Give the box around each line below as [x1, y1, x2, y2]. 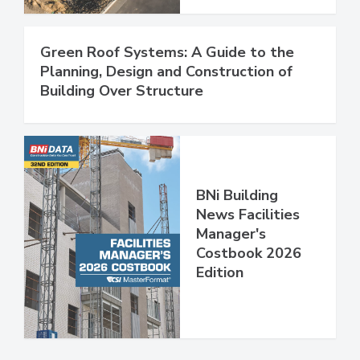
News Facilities [196, 204, 300, 224]
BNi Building [196, 185, 278, 205]
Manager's [196, 223, 266, 243]
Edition [196, 262, 243, 282]
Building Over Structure [40, 80, 203, 100]
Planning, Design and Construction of [40, 61, 292, 81]
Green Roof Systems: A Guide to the [40, 42, 294, 62]
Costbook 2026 [196, 243, 301, 263]
